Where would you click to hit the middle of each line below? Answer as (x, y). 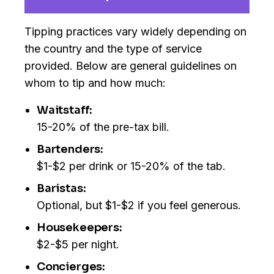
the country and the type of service (113, 49)
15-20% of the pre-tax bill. (103, 127)
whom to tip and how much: (95, 83)
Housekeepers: (80, 228)
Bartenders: (70, 150)
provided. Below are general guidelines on (131, 66)
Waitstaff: (65, 110)
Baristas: (61, 189)
